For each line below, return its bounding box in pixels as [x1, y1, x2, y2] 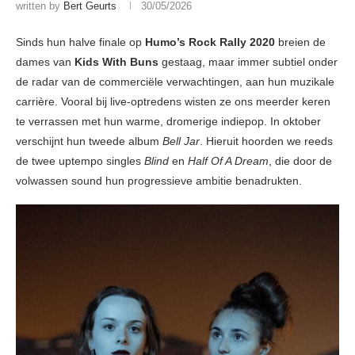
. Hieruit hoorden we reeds [200, 135, 333, 148]
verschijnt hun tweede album [16, 135, 162, 148]
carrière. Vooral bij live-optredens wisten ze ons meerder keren [16, 95, 330, 109]
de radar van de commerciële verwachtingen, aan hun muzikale [16, 75, 334, 89]
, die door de [269, 155, 332, 168]
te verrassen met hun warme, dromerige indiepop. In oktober [16, 115, 321, 128]
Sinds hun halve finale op [16, 36, 145, 49]
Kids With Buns [74, 55, 158, 69]
